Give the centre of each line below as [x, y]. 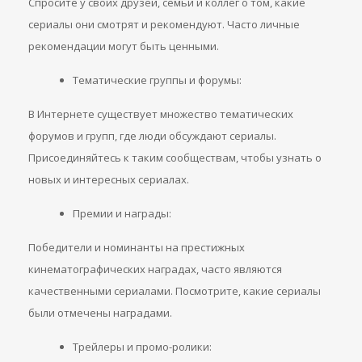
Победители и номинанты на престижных [137, 247]
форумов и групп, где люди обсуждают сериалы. [152, 136]
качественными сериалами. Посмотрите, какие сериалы [175, 291]
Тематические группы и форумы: [157, 80]
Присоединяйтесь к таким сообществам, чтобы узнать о [175, 158]
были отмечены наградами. [100, 313]
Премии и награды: [122, 213]
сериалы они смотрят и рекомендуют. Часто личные [164, 24]
